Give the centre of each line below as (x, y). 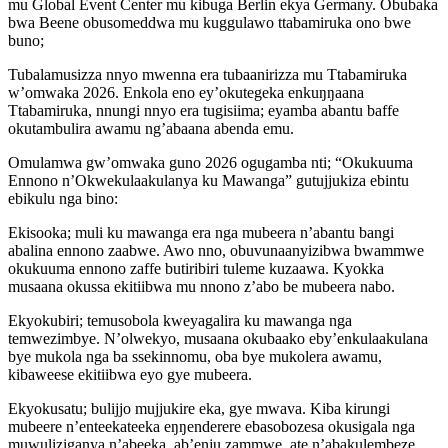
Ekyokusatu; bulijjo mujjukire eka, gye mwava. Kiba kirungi (199, 409)
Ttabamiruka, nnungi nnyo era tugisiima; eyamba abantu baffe (203, 111)
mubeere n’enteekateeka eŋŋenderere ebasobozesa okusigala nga (211, 427)
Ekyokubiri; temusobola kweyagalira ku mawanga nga (180, 321)
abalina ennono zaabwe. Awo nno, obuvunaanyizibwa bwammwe (216, 251)
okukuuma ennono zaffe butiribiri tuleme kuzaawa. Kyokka (196, 269)
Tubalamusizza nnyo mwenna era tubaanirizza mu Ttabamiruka (207, 75)
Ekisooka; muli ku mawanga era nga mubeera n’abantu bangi (201, 233)
